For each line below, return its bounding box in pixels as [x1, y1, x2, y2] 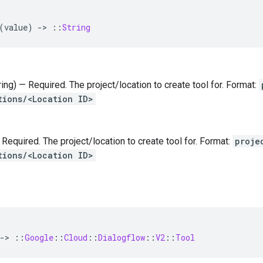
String [62, 22, 90, 33]
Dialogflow [98, 232, 145, 243]
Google [25, 232, 53, 243]
